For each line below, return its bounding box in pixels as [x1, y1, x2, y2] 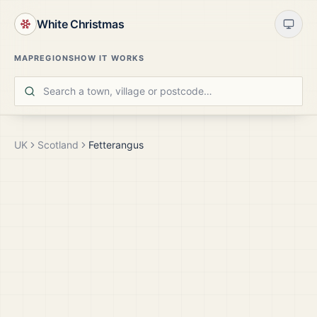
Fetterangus [88, 139, 144, 151]
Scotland [38, 139, 79, 151]
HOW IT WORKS [74, 53, 144, 63]
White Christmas [37, 17, 125, 31]
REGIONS [34, 53, 74, 63]
